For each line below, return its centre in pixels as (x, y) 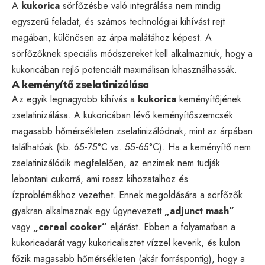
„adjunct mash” (199, 211)
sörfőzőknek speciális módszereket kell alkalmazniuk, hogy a (132, 53)
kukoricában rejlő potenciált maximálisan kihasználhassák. (125, 69)
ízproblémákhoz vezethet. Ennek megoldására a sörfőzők (127, 195)
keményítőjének (209, 99)
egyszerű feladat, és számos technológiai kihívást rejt (118, 21)
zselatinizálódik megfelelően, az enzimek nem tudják (116, 163)
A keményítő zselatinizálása (80, 84)
